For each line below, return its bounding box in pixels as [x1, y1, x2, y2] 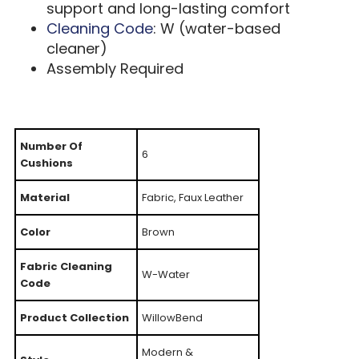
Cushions [19, 155, 73, 171]
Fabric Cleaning [19, 258, 112, 274]
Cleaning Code [46, 18, 153, 38]
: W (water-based [152, 18, 280, 38]
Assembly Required [46, 58, 184, 79]
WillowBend [141, 309, 203, 325]
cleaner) [46, 38, 107, 58]
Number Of [19, 138, 83, 154]
